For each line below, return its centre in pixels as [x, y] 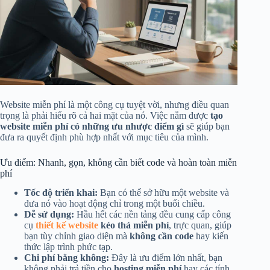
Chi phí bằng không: [67, 258]
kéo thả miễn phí [133, 225]
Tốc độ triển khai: [61, 193]
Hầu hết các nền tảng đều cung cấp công [152, 215]
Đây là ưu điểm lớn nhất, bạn [166, 258]
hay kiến [211, 236]
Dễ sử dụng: [49, 215]
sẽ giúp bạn [207, 126]
